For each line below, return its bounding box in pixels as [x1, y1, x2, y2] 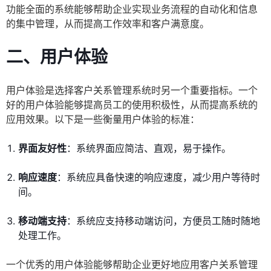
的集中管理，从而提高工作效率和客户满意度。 [6, 18, 209, 30]
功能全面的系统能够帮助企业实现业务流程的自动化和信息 [6, 3, 258, 16]
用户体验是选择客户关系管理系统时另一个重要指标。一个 [6, 84, 258, 97]
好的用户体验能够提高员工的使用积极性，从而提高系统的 [6, 99, 258, 111]
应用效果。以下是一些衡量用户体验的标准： [6, 113, 200, 126]
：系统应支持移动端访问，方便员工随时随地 [67, 215, 260, 227]
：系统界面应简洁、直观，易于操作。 [67, 142, 231, 155]
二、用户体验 [6, 47, 108, 68]
